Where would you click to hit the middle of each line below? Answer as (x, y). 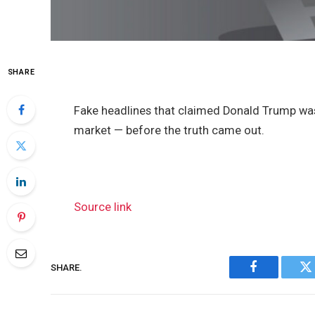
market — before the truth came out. (169, 130)
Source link (103, 207)
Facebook (277, 277)
